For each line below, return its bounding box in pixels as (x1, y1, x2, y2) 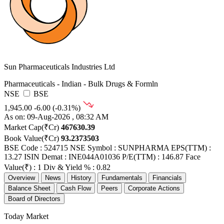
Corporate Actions (128, 184, 180, 192)
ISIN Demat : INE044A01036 (24, 152, 120, 161)
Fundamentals (101, 174, 142, 182)
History (71, 174, 91, 182)
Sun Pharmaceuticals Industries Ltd (4, 62, 115, 71)
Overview (8, 174, 35, 182)
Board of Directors (8, 195, 60, 203)
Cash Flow (60, 184, 91, 192)
